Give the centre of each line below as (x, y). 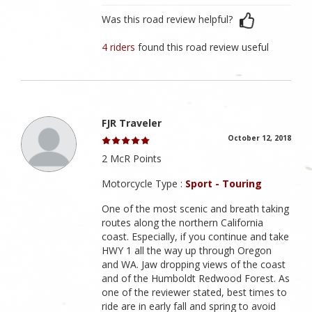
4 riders (120, 47)
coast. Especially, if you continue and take (196, 236)
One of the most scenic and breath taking (196, 208)
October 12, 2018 (259, 138)
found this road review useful (204, 47)
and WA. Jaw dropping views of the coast (194, 264)
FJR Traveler (132, 123)
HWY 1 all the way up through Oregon (187, 250)
